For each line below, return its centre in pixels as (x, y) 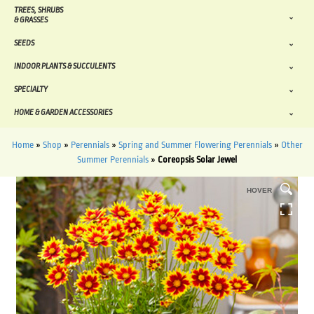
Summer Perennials (113, 160)
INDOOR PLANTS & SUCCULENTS (64, 67)
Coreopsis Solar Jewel (197, 160)
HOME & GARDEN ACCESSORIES (63, 113)
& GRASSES (31, 20)
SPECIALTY (31, 90)
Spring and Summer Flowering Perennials (195, 145)
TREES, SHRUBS (39, 11)
